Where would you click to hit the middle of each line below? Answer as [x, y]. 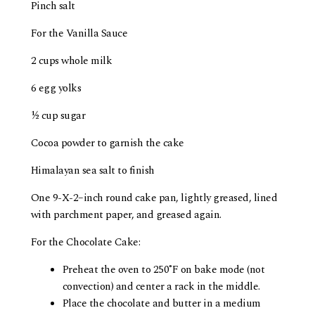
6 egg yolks [56, 89]
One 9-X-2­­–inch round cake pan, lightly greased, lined [154, 198]
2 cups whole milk [71, 61]
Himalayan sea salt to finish [92, 171]
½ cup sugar [58, 116]
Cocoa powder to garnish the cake [107, 143]
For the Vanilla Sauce [79, 34]
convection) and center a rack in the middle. [161, 287]
